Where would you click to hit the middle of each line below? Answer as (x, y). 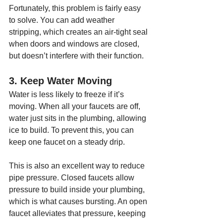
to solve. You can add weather (63, 20)
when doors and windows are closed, (75, 44)
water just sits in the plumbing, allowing (79, 118)
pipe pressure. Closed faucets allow (73, 178)
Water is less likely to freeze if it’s (67, 94)
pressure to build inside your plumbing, (78, 190)
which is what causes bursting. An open (79, 201)
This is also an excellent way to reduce (78, 166)
